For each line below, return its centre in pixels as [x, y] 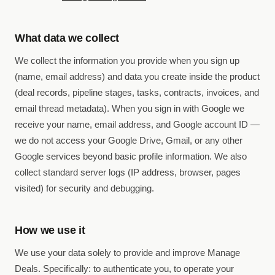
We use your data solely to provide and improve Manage [127, 253]
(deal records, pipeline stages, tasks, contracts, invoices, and [137, 92]
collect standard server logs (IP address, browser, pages [128, 172]
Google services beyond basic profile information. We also [131, 156]
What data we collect [67, 38]
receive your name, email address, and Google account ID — [137, 124]
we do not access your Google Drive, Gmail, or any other [129, 140]
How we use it [50, 230]
